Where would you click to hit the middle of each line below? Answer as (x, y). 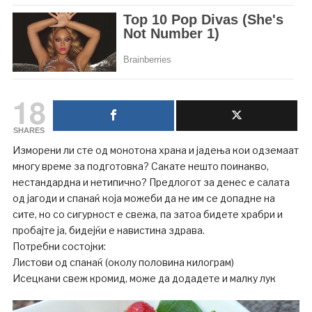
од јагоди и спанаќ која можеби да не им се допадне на (143, 198)
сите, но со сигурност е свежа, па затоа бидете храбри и (147, 214)
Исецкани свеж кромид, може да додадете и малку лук (144, 278)
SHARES (29, 130)
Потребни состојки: (59, 246)
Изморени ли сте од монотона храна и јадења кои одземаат (155, 150)
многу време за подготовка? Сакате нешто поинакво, (140, 166)
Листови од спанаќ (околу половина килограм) (123, 262)
